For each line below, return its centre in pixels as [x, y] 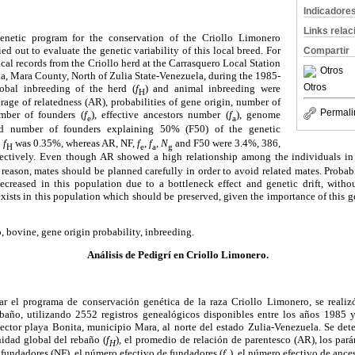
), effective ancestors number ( [160, 115]
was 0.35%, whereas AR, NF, [75, 143]
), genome [258, 115]
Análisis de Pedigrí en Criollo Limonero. [177, 255]
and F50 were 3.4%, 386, [228, 143]
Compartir [326, 51]
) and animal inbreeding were [213, 88]
